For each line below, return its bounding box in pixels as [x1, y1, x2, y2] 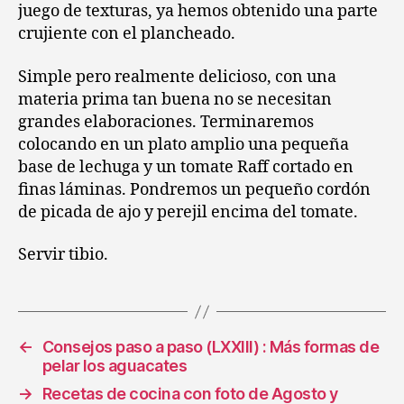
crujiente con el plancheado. [18, 23, 235, 44]
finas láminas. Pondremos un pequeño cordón [18, 179, 371, 200]
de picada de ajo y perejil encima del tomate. [18, 201, 358, 223]
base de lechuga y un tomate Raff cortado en [18, 156, 353, 178]
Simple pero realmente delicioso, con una [18, 66, 336, 87]
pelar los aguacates [41, 356, 188, 375]
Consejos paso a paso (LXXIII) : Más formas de [41, 337, 380, 356]
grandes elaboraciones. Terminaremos [18, 111, 314, 133]
